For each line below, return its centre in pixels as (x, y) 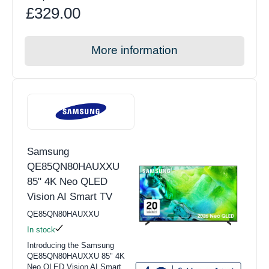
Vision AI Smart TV (70, 197)
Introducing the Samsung (71, 246)
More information (134, 50)
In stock (41, 230)
